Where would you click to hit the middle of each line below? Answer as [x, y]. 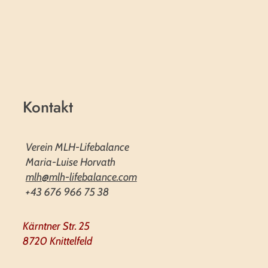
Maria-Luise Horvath [70, 162]
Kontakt [48, 107]
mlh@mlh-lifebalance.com [81, 177]
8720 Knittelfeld [57, 241]
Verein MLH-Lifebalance [77, 147]
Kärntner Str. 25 [57, 226]
